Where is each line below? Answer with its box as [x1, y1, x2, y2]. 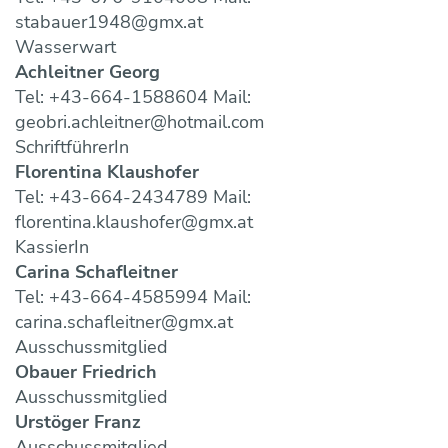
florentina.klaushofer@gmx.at [15, 210, 253, 235]
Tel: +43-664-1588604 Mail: [15, 85, 251, 110]
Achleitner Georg [15, 60, 160, 85]
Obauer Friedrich [15, 360, 157, 385]
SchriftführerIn [15, 135, 129, 160]
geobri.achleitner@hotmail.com [15, 110, 264, 135]
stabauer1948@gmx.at [15, 10, 203, 35]
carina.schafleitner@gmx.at [15, 310, 233, 335]
